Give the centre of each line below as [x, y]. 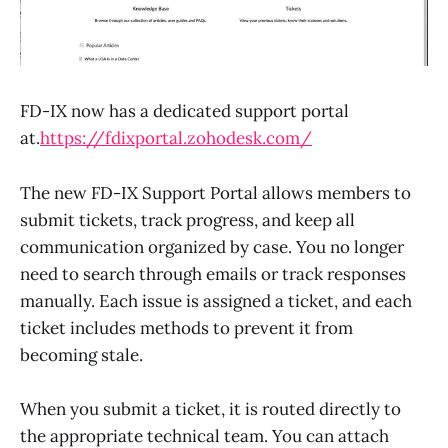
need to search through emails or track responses [213, 273]
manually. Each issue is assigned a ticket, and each [216, 300]
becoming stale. [81, 354]
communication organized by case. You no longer [212, 246]
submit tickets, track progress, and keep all [187, 219]
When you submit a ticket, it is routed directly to [210, 408]
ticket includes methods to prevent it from [186, 327]
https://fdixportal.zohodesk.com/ [176, 138]
